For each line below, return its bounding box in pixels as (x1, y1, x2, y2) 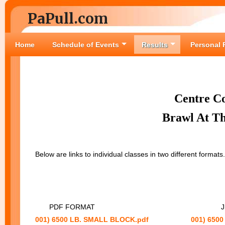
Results (142, 41, 168, 49)
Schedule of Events (52, 41, 119, 49)
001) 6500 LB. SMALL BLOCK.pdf (35, 215, 149, 223)
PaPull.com (28, 10, 108, 28)
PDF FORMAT (35, 203, 109, 211)
